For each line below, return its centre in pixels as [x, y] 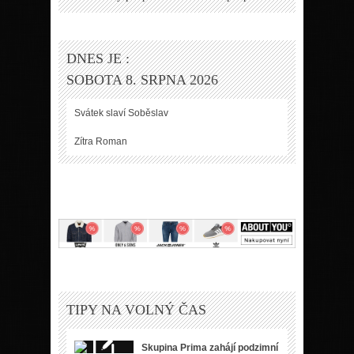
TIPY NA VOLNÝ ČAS [136, 309]
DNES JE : [98, 58]
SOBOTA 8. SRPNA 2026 [142, 79]
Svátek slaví [101, 113]
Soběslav [148, 113]
